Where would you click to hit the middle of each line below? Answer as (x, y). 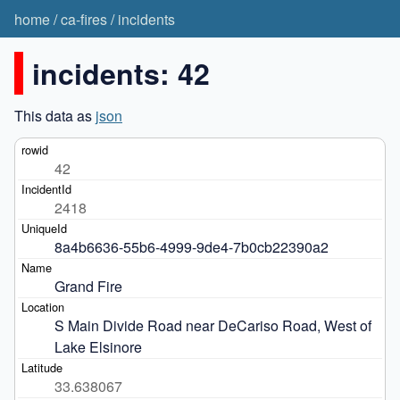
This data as (55, 115)
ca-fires (84, 19)
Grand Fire (88, 286)
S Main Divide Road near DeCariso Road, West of (212, 325)
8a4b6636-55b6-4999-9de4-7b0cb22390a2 (191, 246)
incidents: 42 (121, 73)
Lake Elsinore (100, 346)
